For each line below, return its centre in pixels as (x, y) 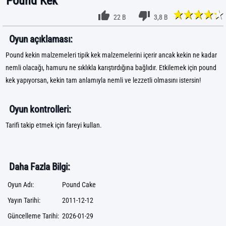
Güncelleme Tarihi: (33, 216)
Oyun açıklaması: (41, 39)
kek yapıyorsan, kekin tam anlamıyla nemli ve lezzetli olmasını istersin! (103, 80)
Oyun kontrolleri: (40, 109)
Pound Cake (79, 185)
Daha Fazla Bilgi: (39, 167)
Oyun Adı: (21, 185)
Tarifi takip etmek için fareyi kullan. (54, 125)
